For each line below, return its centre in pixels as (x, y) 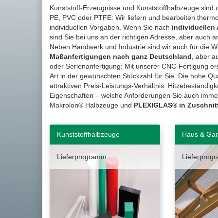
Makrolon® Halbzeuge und (92, 105)
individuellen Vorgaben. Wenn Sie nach (111, 27)
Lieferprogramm (82, 157)
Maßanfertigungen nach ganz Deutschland (121, 56)
